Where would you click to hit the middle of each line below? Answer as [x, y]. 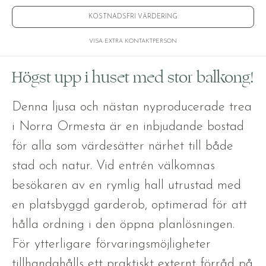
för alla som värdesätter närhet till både [123, 146]
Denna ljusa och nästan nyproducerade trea [132, 107]
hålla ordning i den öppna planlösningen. [123, 224]
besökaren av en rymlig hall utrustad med [126, 185]
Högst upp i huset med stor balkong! [133, 77]
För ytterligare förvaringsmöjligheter [111, 244]
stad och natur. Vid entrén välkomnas [113, 166]
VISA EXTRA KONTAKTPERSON [133, 41]
